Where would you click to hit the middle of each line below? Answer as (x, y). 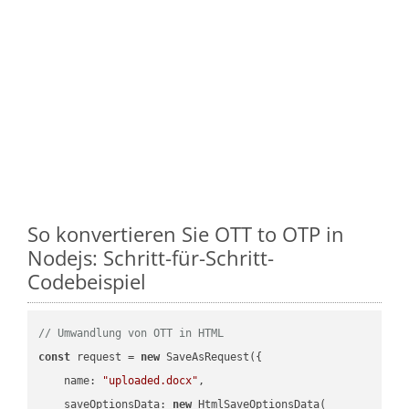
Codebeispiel (87, 281)
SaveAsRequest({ (211, 357)
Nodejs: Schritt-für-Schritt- (151, 257)
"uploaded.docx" (151, 380)
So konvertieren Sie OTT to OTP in (186, 233)
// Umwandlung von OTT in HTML (131, 333)
